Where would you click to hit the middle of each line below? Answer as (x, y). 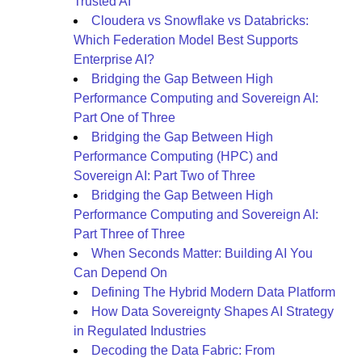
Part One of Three (124, 118)
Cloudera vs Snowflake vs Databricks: (200, 21)
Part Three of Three (129, 234)
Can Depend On (120, 273)
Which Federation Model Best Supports (186, 40)
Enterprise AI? (114, 59)
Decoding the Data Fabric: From (183, 350)
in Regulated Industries (140, 331)
